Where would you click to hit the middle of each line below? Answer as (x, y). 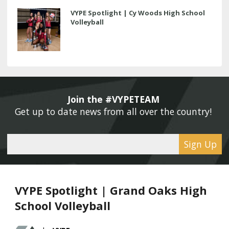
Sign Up (200, 144)
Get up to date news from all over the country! (114, 111)
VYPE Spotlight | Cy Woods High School (138, 13)
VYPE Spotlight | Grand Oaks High (111, 190)
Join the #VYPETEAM (114, 99)
